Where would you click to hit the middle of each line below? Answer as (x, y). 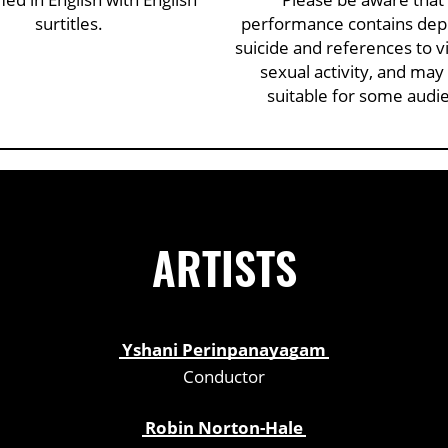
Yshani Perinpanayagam (224, 349)
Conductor (224, 376)
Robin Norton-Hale (224, 427)
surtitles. (68, 23)
